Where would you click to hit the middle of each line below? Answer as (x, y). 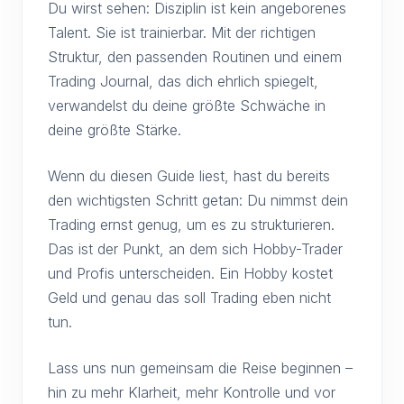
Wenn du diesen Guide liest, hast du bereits (189, 176)
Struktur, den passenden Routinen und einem (195, 57)
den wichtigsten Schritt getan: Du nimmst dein (198, 200)
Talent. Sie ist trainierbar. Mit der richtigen (182, 32)
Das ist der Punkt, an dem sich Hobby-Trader (195, 249)
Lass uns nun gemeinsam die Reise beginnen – (200, 368)
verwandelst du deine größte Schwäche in (187, 106)
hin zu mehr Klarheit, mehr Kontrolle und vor (192, 392)
